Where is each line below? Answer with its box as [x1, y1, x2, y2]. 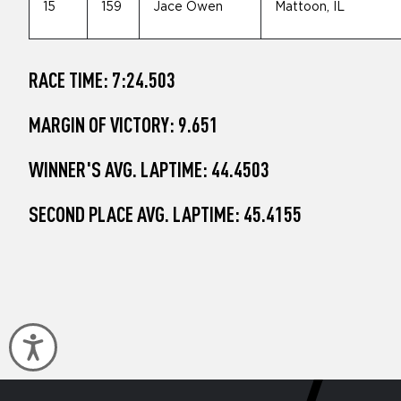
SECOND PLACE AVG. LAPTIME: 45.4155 [29, 201, 302, 226]
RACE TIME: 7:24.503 [29, 67, 175, 92]
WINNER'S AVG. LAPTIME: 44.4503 [29, 157, 269, 182]
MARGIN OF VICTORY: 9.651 [29, 112, 218, 137]
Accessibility [46, 334, 136, 350]
